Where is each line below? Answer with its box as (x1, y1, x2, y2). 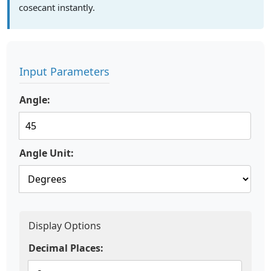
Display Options (28, 219, 101, 232)
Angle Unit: (19, 146, 74, 160)
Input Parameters (19, 64, 109, 79)
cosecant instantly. (19, 1, 95, 13)
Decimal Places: (28, 241, 103, 255)
